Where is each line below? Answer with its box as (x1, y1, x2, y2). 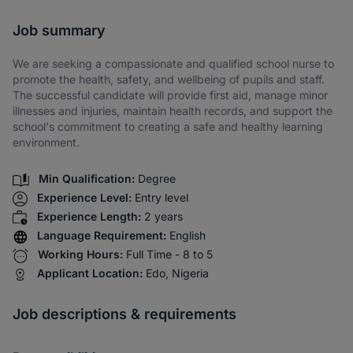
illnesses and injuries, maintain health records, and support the (13, 104, 333, 117)
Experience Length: (37, 210, 141, 224)
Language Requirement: (37, 229, 166, 243)
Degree (138, 172, 176, 186)
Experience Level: (37, 191, 132, 205)
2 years (144, 210, 183, 224)
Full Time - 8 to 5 (126, 247, 213, 262)
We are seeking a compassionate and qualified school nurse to (13, 57, 334, 70)
